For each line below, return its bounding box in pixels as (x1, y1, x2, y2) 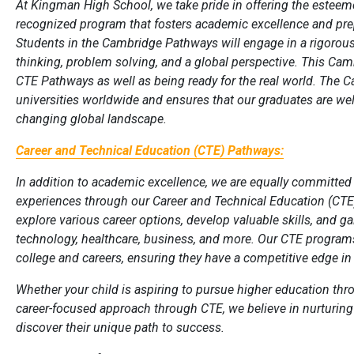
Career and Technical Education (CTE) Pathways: (16, 143, 284, 159)
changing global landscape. (16, 111, 168, 127)
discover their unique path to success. (16, 320, 225, 336)
